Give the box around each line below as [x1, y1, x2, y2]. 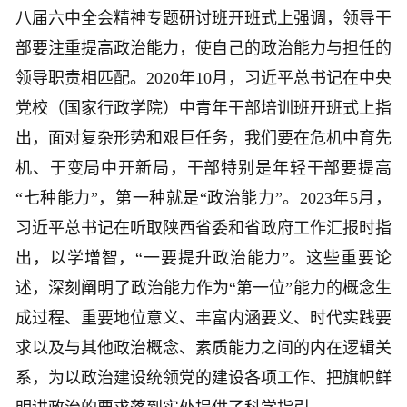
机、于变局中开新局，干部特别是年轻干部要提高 [15, 159, 392, 178]
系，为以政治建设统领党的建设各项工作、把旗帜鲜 [15, 369, 392, 388]
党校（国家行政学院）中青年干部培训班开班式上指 [15, 99, 392, 118]
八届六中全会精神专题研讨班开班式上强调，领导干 [15, 9, 392, 28]
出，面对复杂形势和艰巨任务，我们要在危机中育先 [15, 129, 392, 148]
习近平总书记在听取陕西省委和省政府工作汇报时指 [15, 219, 392, 238]
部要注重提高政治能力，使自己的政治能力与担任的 [15, 39, 392, 58]
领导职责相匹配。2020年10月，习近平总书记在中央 [15, 69, 392, 88]
